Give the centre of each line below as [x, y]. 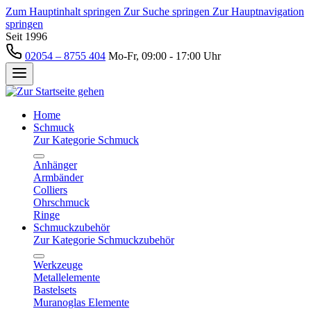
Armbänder [58, 177]
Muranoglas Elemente [81, 302]
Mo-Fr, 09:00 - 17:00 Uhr [163, 56]
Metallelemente [67, 277]
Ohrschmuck [61, 202]
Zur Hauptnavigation [258, 11]
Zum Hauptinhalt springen [65, 11]
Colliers [50, 190]
